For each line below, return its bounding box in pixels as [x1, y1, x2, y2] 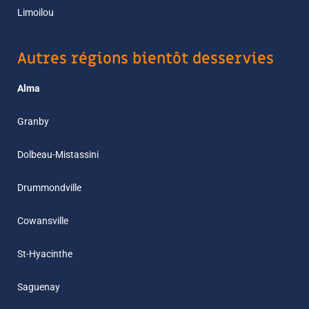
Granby [17, 116, 49, 127]
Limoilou [17, 7, 54, 18]
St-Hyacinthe [17, 248, 72, 259]
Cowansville [17, 215, 68, 226]
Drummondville [17, 182, 81, 193]
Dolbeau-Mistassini [17, 149, 99, 160]
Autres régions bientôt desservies [17, 49, 274, 69]
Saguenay [17, 281, 60, 292]
